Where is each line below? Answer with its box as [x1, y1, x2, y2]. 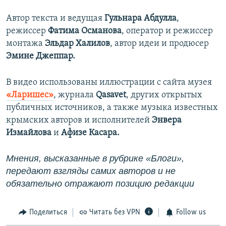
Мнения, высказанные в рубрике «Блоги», [6, 153, 184, 164]
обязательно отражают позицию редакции [6, 179, 194, 189]
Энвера [152, 116, 182, 126]
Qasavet [96, 90, 126, 100]
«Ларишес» [6, 90, 53, 100]
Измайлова [6, 128, 51, 138]
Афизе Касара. [61, 128, 120, 138]
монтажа [6, 39, 45, 49]
